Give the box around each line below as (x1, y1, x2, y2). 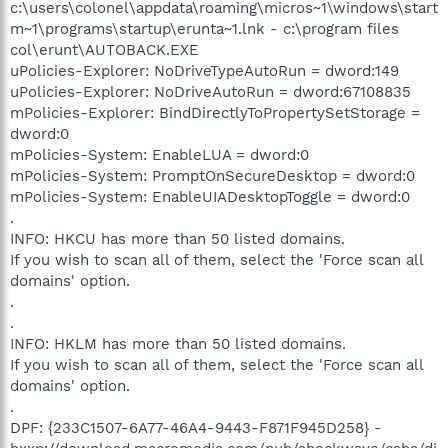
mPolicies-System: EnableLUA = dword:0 (10, 145, 309, 164)
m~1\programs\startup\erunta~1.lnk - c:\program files (10, 19, 399, 38)
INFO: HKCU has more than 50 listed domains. (10, 229, 345, 248)
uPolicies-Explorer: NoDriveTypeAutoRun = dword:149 (10, 61, 399, 80)
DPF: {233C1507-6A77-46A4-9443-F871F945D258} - (10, 418, 382, 437)
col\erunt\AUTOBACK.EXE (10, 40, 199, 59)
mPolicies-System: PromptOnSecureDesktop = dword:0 (10, 166, 415, 185)
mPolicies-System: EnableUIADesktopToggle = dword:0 (10, 187, 410, 206)
